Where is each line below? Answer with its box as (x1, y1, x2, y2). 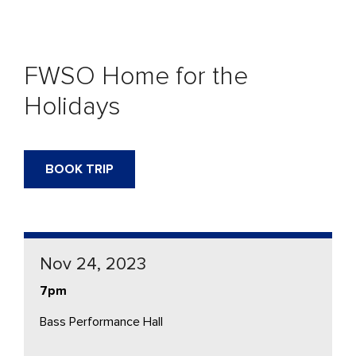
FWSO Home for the (24, 60, 248, 92)
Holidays (24, 91, 120, 122)
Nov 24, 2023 (40, 253, 146, 275)
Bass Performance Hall (40, 313, 163, 330)
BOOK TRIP (45, 161, 114, 177)
